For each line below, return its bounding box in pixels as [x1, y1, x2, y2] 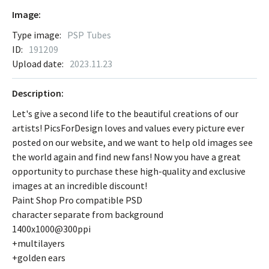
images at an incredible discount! [12, 179, 147, 192]
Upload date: [12, 57, 64, 70]
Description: [12, 86, 64, 99]
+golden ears [12, 251, 65, 264]
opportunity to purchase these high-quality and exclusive [12, 165, 246, 177]
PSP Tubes [67, 28, 112, 41]
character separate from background [12, 208, 163, 220]
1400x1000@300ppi [12, 222, 91, 235]
